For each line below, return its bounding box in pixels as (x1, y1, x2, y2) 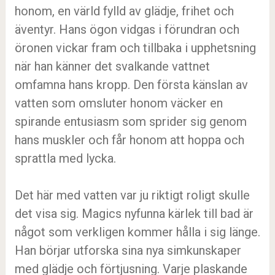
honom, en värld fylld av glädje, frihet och (14, 4, 234, 18)
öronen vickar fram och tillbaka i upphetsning (14, 41, 256, 55)
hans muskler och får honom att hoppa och (14, 133, 244, 147)
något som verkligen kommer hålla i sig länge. (14, 225, 260, 239)
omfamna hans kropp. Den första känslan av (14, 77, 248, 92)
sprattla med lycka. (14, 151, 116, 166)
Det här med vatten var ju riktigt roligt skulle (14, 188, 250, 203)
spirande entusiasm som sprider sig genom (14, 114, 247, 129)
